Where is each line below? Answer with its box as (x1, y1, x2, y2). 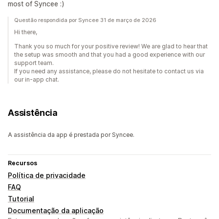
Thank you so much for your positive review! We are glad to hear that (14, 43, 208, 50)
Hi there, (14, 28, 37, 36)
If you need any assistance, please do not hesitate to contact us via (14, 67, 204, 75)
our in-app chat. (14, 76, 59, 84)
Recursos (8, 159, 37, 167)
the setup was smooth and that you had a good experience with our (14, 51, 205, 59)
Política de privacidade (8, 171, 86, 180)
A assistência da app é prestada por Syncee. (8, 131, 134, 139)
